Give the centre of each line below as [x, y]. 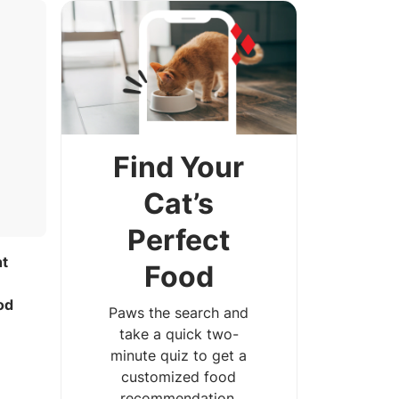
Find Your [179, 167]
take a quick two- [179, 334]
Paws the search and [179, 312]
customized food [179, 376]
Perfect [179, 240]
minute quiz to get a [179, 355]
